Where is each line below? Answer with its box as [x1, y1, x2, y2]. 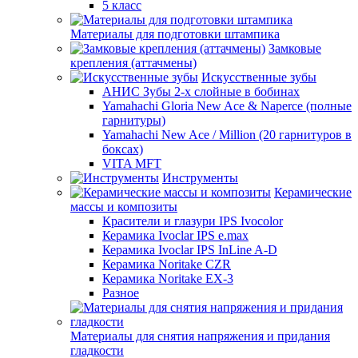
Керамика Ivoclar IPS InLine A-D [102, 243, 277, 257]
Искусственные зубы [201, 70, 316, 84]
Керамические [274, 185, 352, 199]
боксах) [102, 142, 143, 156]
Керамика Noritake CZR [102, 257, 231, 271]
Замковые [268, 42, 321, 55]
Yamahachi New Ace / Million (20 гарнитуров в [102, 128, 352, 141]
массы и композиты [70, 200, 177, 213]
